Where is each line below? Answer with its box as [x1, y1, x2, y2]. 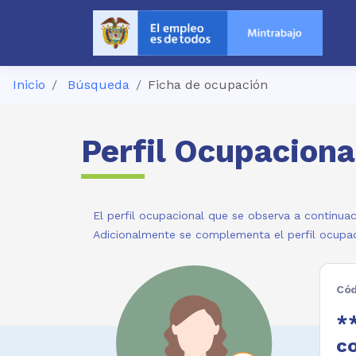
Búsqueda [68, 77, 130, 92]
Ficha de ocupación [148, 77, 268, 92]
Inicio [13, 77, 45, 92]
